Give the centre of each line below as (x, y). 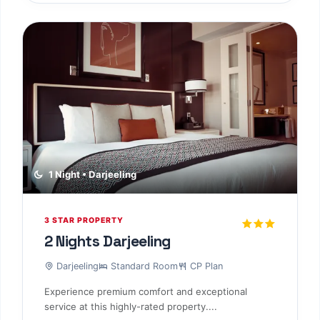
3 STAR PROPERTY (84, 221)
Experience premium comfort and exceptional (146, 291)
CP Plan (205, 266)
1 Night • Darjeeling (91, 175)
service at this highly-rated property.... (131, 306)
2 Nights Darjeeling (108, 241)
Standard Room (143, 266)
